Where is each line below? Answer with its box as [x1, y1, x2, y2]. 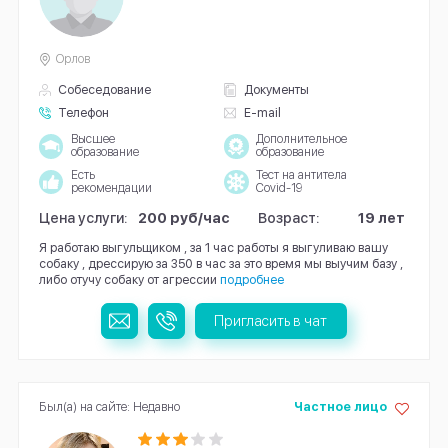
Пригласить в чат [214, 311, 328, 329]
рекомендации [70, 181, 152, 196]
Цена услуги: [38, 209, 128, 227]
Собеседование [58, 81, 152, 97]
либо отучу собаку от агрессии [38, 272, 217, 288]
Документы [243, 81, 309, 97]
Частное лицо [293, 399, 387, 415]
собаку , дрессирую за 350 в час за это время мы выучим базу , [38, 256, 403, 272]
